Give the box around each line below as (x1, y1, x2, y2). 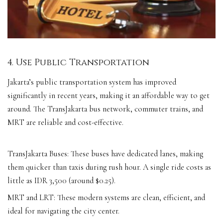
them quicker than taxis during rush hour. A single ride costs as (7, 162, 211, 172)
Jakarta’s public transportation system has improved (7, 77, 176, 87)
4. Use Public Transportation (7, 56, 149, 69)
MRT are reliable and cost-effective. (7, 117, 123, 127)
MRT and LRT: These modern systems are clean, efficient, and (7, 192, 205, 203)
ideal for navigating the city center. (7, 206, 119, 216)
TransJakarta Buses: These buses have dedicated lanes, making (7, 148, 203, 159)
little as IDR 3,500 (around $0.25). (7, 175, 115, 186)
